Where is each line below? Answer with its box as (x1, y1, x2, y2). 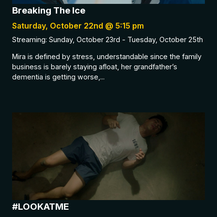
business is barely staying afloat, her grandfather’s (12, 62, 177, 71)
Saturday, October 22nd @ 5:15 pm (12, 21, 144, 31)
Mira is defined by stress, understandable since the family (12, 52, 201, 61)
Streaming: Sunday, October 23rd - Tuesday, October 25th (12, 35, 203, 44)
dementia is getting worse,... (12, 73, 105, 81)
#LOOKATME (12, 201, 69, 212)
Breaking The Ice (12, 5, 85, 16)
